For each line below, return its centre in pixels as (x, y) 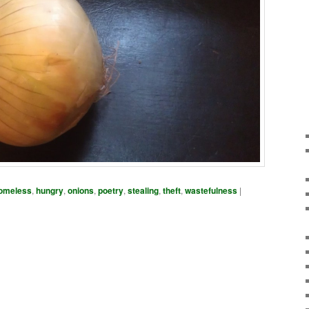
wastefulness (211, 190)
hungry (50, 190)
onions (81, 190)
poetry (111, 190)
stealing (143, 190)
